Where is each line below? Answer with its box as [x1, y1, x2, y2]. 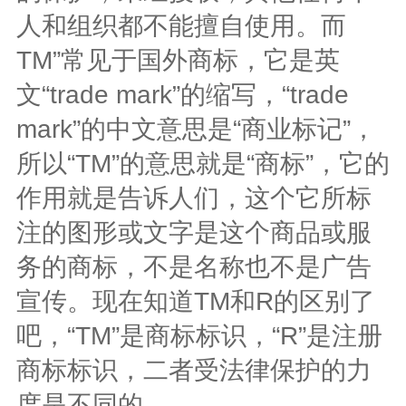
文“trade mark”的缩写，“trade [15, 80, 349, 109]
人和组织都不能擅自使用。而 [15, 11, 346, 40]
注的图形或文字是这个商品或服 [15, 217, 372, 246]
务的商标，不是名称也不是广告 [15, 252, 372, 281]
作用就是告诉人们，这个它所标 [15, 183, 372, 212]
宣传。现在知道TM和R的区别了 [15, 286, 375, 315]
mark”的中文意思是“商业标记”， [15, 114, 376, 143]
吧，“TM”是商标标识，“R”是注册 [15, 321, 382, 350]
